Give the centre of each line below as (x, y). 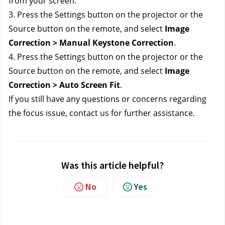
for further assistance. (153, 113)
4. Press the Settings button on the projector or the (106, 57)
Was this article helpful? (113, 165)
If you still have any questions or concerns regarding (107, 99)
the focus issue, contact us (60, 113)
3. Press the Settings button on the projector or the (106, 15)
